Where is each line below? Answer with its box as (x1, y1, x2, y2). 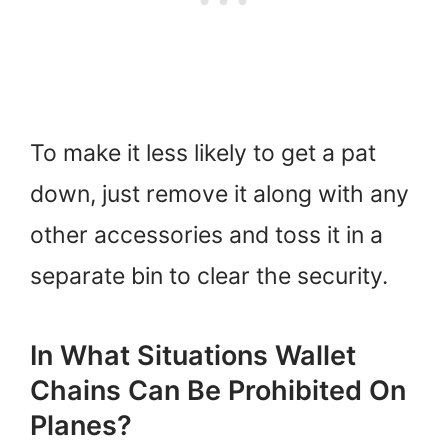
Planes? (30, 408, 132, 442)
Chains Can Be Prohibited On (30, 373, 406, 407)
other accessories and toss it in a (30, 220, 383, 249)
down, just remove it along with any (30, 179, 409, 208)
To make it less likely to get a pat (30, 138, 376, 167)
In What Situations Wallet (30, 338, 356, 372)
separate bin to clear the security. (30, 261, 388, 290)
